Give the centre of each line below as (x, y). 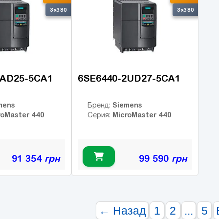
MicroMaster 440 (142, 114)
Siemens (127, 105)
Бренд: (100, 105)
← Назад (122, 211)
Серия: (100, 115)
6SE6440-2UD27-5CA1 (129, 78)
